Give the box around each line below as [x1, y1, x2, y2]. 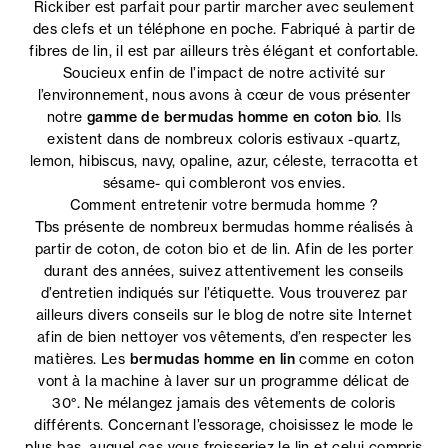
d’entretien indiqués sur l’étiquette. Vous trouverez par [40, 283, 408, 302]
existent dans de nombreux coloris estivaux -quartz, [47, 129, 401, 148]
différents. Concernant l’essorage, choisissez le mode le [34, 415, 414, 434]
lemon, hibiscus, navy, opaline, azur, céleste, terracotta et [30, 151, 418, 170]
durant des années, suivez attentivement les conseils [44, 261, 404, 280]
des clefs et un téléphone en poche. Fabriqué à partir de [32, 19, 416, 38]
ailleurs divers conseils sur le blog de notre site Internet [35, 305, 413, 324]
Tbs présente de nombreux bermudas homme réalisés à [34, 217, 414, 236]
